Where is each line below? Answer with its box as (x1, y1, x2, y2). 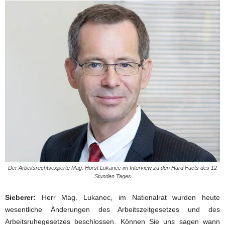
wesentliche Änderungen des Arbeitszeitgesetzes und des (5, 205, 220, 213)
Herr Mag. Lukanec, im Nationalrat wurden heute (36, 193, 220, 201)
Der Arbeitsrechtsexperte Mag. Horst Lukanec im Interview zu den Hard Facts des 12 (8, 165, 217, 171)
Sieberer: (5, 193, 36, 201)
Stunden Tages (94, 173, 131, 179)
